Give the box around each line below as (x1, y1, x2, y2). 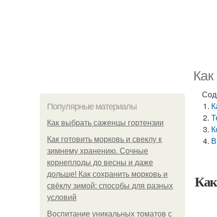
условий (47, 193, 77, 201)
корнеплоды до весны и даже (47, 158, 153, 167)
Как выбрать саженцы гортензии (47, 119, 164, 127)
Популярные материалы (47, 102, 137, 111)
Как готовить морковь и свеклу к (47, 135, 162, 143)
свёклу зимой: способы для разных (47, 182, 173, 190)
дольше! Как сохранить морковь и (47, 170, 168, 178)
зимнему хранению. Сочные (47, 147, 148, 155)
